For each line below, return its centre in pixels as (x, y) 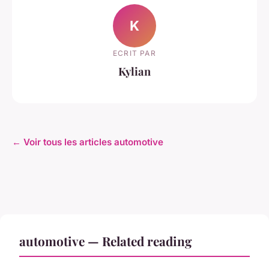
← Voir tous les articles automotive (88, 142)
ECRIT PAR (134, 53)
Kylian (134, 71)
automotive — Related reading (106, 240)
